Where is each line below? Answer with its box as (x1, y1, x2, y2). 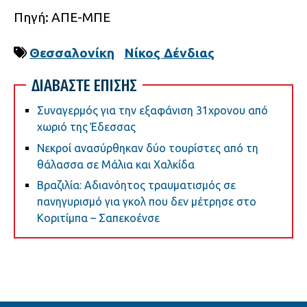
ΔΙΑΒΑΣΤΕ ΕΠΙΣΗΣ (32, 75, 137, 95)
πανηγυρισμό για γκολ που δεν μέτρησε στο (37, 195, 256, 208)
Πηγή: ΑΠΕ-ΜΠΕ (14, 10, 110, 25)
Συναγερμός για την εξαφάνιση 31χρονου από (37, 104, 268, 117)
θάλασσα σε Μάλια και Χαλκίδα (37, 158, 195, 171)
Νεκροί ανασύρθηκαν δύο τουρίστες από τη (37, 141, 258, 154)
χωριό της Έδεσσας (37, 121, 136, 134)
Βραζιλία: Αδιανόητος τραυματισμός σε (37, 179, 236, 192)
